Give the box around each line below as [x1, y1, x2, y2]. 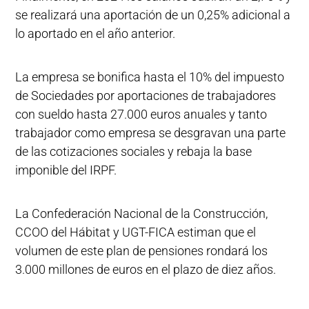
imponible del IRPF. [15, 162, 117, 177]
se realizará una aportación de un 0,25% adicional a [15, 7, 291, 22]
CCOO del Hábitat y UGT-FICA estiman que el [15, 224, 257, 239]
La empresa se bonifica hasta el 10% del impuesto [15, 69, 285, 84]
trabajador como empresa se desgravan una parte [15, 125, 286, 140]
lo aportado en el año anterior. [15, 26, 176, 41]
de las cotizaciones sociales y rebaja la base [15, 143, 252, 159]
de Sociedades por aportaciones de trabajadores [15, 88, 277, 103]
